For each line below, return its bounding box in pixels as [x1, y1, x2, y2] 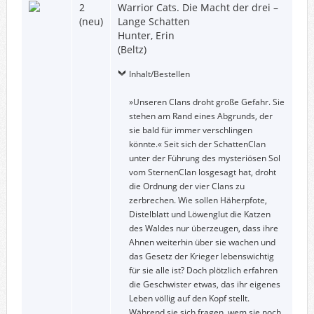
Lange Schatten [117, 14, 190, 28]
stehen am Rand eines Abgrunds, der [128, 109, 273, 122]
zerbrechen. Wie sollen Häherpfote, [128, 193, 267, 206]
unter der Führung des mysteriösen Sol [128, 151, 280, 164]
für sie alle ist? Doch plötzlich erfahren [128, 264, 278, 276]
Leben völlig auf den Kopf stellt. [128, 292, 250, 304]
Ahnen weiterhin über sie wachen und [128, 235, 275, 248]
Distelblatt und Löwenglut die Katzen [128, 207, 271, 220]
